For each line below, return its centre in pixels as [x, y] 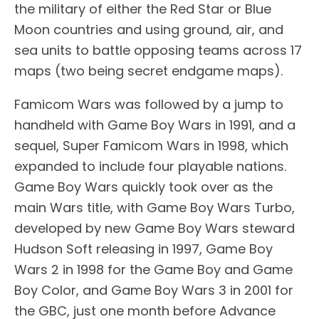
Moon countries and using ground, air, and [149, 30]
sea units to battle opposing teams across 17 [158, 51]
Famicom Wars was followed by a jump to [149, 105]
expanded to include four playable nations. [150, 167]
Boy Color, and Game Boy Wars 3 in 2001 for [154, 291]
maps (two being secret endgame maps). [148, 71]
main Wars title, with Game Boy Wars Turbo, [155, 208]
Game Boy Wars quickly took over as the [143, 187]
